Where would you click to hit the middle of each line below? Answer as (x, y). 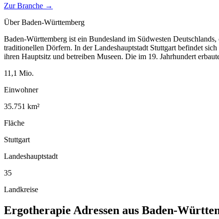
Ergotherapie (37, 210)
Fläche (14, 123)
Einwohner (21, 89)
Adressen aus (106, 210)
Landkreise (21, 189)
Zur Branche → (28, 5)
